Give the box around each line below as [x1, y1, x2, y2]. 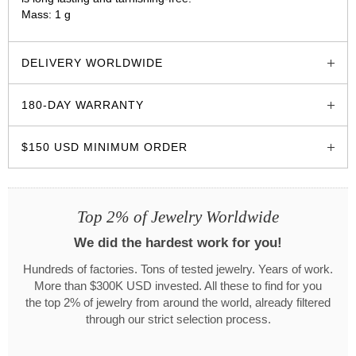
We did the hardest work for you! [74, 234, 282, 250]
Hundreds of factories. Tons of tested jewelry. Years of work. [23, 262, 333, 276]
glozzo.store [21, 23, 83, 37]
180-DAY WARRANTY [21, 98, 144, 111]
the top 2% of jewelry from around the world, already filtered [25, 296, 331, 309]
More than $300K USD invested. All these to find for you [34, 279, 322, 292]
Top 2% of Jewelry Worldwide [77, 207, 279, 226]
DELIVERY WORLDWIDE [21, 56, 163, 69]
